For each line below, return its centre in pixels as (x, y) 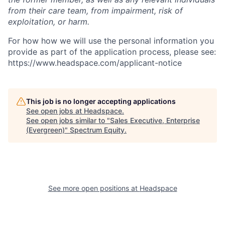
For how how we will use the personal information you (111, 40)
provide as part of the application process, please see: (112, 51)
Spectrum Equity (97, 130)
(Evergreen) (45, 130)
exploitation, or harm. (49, 21)
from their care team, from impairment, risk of (95, 10)
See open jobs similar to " (68, 120)
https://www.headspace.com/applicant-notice (95, 63)
